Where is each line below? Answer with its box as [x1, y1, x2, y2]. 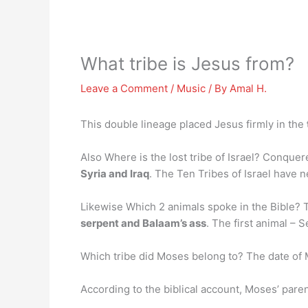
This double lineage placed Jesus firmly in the [80, 118, 307, 131]
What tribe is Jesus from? [80, 53, 294, 74]
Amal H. [230, 82, 267, 95]
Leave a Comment [80, 82, 168, 95]
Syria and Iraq [80, 167, 149, 180]
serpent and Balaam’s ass [80, 217, 206, 230]
